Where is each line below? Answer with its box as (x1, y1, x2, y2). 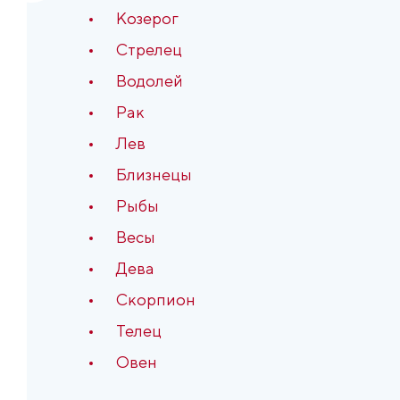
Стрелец (116, 40, 182, 59)
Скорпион (116, 290, 196, 309)
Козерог (116, 9, 179, 28)
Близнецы (116, 165, 192, 184)
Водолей (116, 71, 183, 90)
